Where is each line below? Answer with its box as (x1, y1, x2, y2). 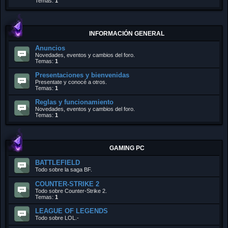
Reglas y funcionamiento (35, 98, 113, 106)
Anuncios (35, 44, 65, 52)
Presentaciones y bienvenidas (35, 71, 129, 79)
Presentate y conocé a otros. (35, 79, 107, 85)
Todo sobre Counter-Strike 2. (35, 188, 107, 194)
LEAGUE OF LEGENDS (35, 207, 108, 215)
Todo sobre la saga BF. (35, 166, 92, 173)
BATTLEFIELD (35, 159, 80, 166)
